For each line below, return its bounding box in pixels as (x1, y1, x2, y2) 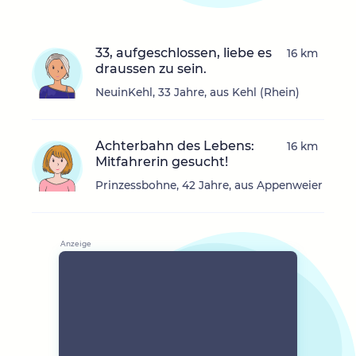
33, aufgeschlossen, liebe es (95, 45, 272, 61)
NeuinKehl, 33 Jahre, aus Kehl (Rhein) (95, 86, 300, 99)
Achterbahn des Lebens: (95, 138, 254, 154)
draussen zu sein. (95, 61, 207, 77)
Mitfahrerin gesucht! (95, 154, 228, 170)
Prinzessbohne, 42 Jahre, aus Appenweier (95, 179, 323, 192)
